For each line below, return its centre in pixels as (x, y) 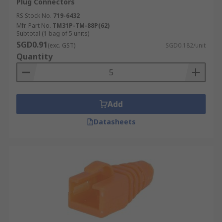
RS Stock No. (34, 16)
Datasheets (114, 122)
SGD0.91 (32, 45)
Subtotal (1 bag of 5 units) (53, 33)
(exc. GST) (61, 45)
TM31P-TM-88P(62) (81, 26)
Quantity (34, 56)
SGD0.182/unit (186, 45)
